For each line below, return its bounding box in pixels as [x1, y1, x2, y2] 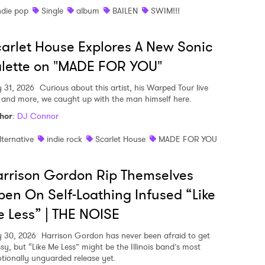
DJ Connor [17, 110, 59, 122]
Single [41, 5, 63, 17]
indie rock [47, 133, 82, 146]
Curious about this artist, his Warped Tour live [37, 82, 208, 94]
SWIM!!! [151, 5, 180, 17]
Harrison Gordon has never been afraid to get [39, 230, 210, 242]
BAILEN [112, 5, 138, 17]
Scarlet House [95, 133, 146, 146]
